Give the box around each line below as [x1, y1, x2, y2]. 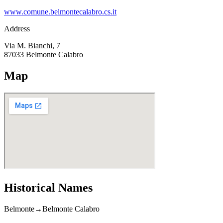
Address [4, 24, 30, 33]
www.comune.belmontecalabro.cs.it [4, 7, 116, 16]
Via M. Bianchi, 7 [4, 41, 60, 50]
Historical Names [4, 181, 93, 194]
